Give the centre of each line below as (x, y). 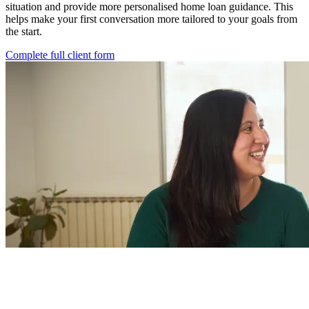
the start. (24, 31)
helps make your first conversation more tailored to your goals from (151, 19)
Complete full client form (60, 54)
